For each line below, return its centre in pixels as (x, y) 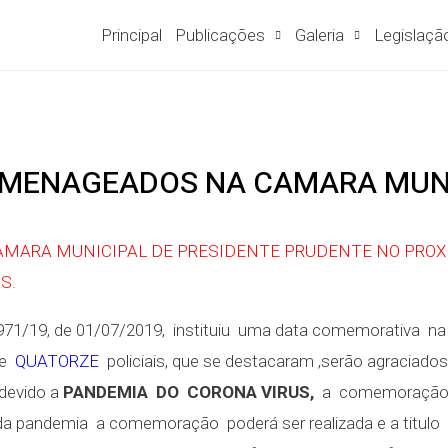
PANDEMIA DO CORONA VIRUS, (188, 392)
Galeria (320, 35)
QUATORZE (57, 361)
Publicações (220, 35)
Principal (131, 35)
